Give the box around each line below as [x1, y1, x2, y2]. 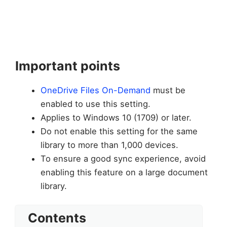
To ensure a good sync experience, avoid [40, 153, 206, 164]
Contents [28, 210, 86, 226]
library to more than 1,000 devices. [40, 139, 178, 150]
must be [150, 85, 185, 95]
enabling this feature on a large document [40, 167, 208, 177]
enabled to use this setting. [40, 98, 150, 109]
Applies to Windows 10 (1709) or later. [40, 112, 192, 123]
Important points [15, 58, 120, 73]
